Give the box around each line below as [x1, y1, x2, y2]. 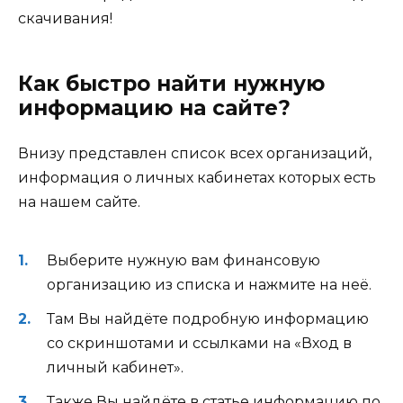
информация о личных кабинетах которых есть [18, 168, 376, 186]
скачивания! [18, 9, 112, 27]
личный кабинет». [47, 359, 184, 377]
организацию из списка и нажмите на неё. [47, 275, 372, 293]
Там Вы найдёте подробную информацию [47, 310, 369, 328]
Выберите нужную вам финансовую [47, 251, 320, 269]
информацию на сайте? [18, 94, 291, 121]
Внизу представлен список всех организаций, [18, 144, 372, 162]
